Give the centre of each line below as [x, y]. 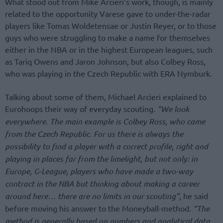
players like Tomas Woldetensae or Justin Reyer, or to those [111, 26]
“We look [173, 109]
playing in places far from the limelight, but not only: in [101, 158]
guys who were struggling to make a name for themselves [108, 38]
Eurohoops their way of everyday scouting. [81, 108]
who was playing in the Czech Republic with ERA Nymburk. [109, 73]
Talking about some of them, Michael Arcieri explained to [106, 96]
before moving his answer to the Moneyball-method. [99, 208]
